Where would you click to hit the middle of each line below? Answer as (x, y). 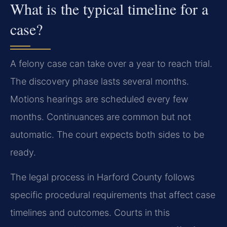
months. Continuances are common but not (101, 117)
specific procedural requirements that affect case (113, 195)
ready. (23, 152)
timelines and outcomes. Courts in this (90, 213)
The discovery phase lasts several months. (100, 81)
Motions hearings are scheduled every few (99, 99)
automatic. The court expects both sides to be (107, 134)
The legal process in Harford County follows (102, 177)
